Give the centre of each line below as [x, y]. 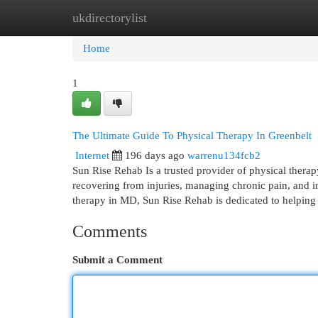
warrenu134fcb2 [224, 155]
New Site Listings [181, 18]
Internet [92, 155]
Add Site [260, 18]
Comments [110, 231]
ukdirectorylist [110, 18]
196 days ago [155, 155]
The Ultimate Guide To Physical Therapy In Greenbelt [192, 135]
